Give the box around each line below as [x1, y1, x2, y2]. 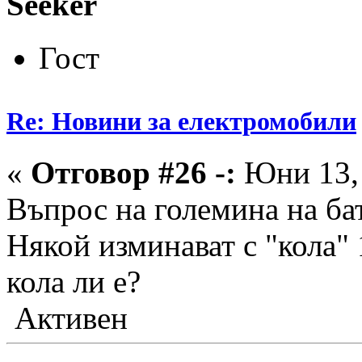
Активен [6, 301, 128, 336]
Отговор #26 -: [31, 155, 236, 191]
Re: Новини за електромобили [6, 107, 356, 137]
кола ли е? [6, 264, 149, 300]
